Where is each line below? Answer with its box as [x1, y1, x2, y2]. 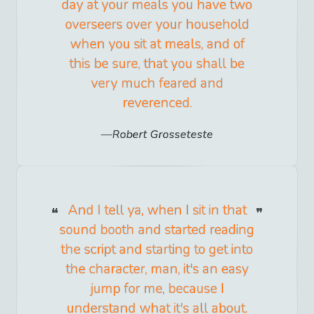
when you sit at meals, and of [69, 34, 245, 53]
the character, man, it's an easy [65, 259, 249, 278]
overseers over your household [64, 15, 250, 34]
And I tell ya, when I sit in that [67, 200, 247, 219]
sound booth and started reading [60, 220, 254, 239]
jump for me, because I [90, 279, 224, 298]
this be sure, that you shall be [69, 54, 245, 73]
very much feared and [90, 74, 224, 93]
